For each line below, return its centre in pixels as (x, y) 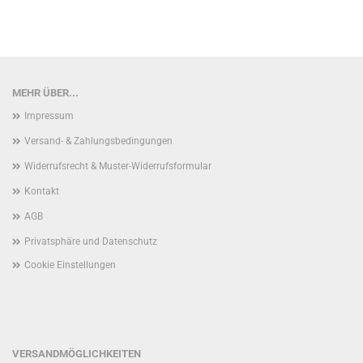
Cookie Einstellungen (70, 265)
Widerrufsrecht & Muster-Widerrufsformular (118, 166)
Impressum (49, 116)
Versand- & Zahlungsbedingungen (98, 141)
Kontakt (42, 191)
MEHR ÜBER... (45, 93)
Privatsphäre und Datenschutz (91, 241)
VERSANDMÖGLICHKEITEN (77, 354)
